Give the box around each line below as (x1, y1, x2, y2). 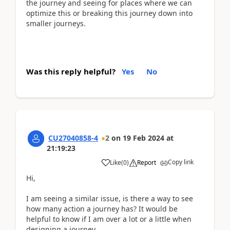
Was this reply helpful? (26, 66, 116, 76)
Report (137, 158, 156, 167)
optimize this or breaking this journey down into (26, 8, 193, 18)
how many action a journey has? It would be (26, 203, 178, 214)
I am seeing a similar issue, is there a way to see (26, 193, 193, 203)
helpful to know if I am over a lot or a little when (26, 214, 191, 224)
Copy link (168, 157, 194, 166)
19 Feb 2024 (123, 132, 164, 143)
